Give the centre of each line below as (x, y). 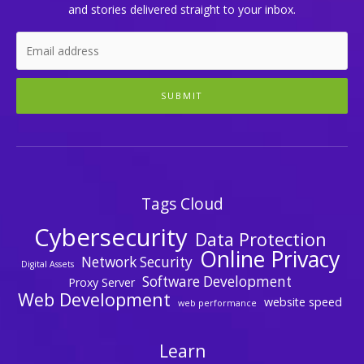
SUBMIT (182, 95)
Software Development (217, 281)
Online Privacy (269, 258)
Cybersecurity (110, 237)
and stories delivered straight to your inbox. (182, 10)
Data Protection (260, 239)
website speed (303, 301)
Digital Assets (47, 264)
